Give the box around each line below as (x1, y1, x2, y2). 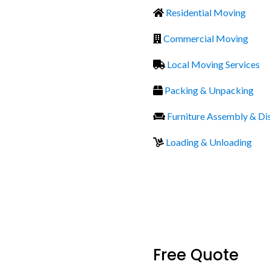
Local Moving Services (166, 58, 260, 70)
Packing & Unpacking (164, 84, 254, 96)
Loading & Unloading (165, 136, 252, 148)
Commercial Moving (163, 32, 248, 44)
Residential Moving (165, 6, 246, 18)
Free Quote (152, 243, 239, 266)
